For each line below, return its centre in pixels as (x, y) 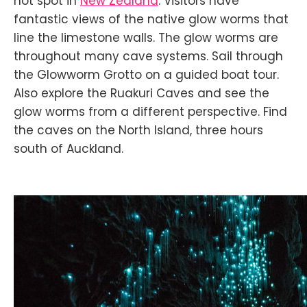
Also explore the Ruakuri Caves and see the (142, 93)
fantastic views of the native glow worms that (151, 19)
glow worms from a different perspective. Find (150, 111)
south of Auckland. (69, 148)
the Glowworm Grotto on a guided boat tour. (146, 74)
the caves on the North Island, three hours (138, 130)
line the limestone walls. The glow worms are (146, 37)
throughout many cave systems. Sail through (148, 56)
